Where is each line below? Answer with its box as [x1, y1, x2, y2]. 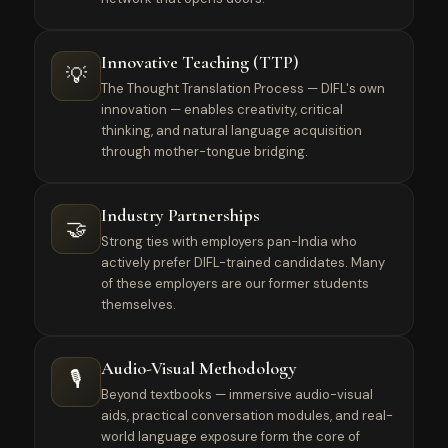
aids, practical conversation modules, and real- [101, 407, 394, 424]
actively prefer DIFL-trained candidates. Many [101, 254, 386, 271]
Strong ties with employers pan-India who [101, 233, 358, 250]
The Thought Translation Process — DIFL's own [101, 80, 386, 97]
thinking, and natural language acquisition [101, 122, 363, 139]
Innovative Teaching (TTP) [101, 51, 300, 73]
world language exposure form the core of [101, 428, 361, 445]
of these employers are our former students [101, 275, 370, 292]
